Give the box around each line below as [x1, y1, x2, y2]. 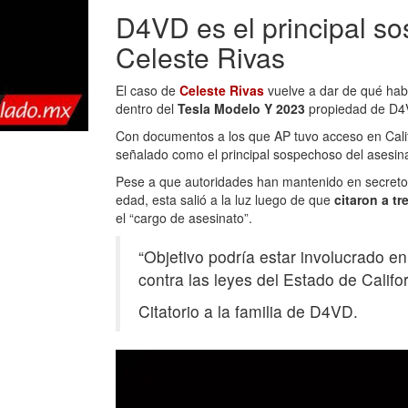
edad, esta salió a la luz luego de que [116, 190, 334, 209]
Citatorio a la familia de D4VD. [138, 300, 358, 322]
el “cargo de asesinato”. [116, 209, 252, 227]
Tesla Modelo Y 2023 [178, 99, 305, 117]
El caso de [116, 81, 179, 99]
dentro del [116, 99, 178, 117]
